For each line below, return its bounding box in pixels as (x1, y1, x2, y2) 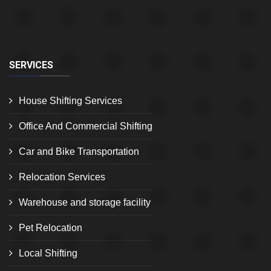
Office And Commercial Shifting (19, 121, 152, 132)
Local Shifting (19, 248, 77, 259)
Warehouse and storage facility (19, 197, 151, 208)
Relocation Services (19, 172, 105, 183)
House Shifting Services (19, 96, 122, 106)
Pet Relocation (19, 223, 82, 233)
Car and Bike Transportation (19, 146, 139, 157)
